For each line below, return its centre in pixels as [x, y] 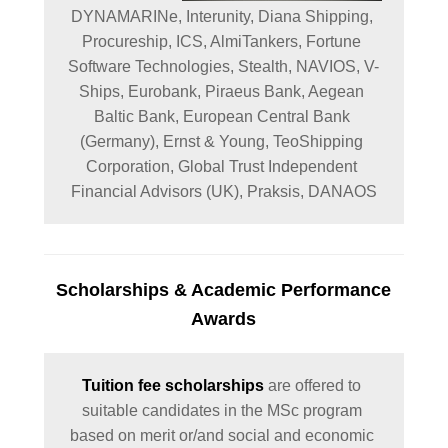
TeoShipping [318, 141]
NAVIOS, [330, 66]
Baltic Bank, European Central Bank [221, 116]
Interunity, [221, 16]
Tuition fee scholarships [173, 385]
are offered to [313, 385]
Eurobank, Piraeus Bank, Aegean [246, 91]
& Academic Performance [280, 290]
